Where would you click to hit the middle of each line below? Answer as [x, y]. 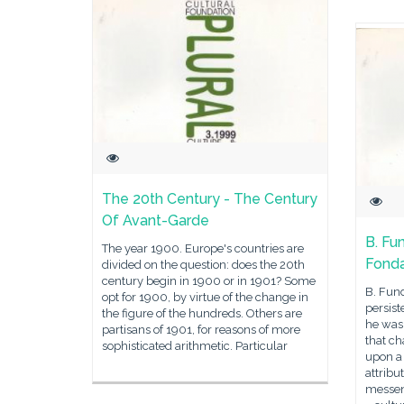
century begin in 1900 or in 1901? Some [209, 281]
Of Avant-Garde [156, 220]
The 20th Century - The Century [210, 199]
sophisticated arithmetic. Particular [195, 346]
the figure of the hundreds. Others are [202, 313]
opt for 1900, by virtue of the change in [205, 297]
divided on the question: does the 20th [203, 265]
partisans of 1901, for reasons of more [201, 330]
